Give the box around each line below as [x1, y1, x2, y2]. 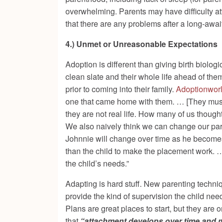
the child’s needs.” [65, 158, 129, 169]
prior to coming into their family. [65, 83, 176, 95]
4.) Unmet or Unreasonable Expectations [65, 38, 218, 50]
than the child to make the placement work [65, 145, 213, 157]
